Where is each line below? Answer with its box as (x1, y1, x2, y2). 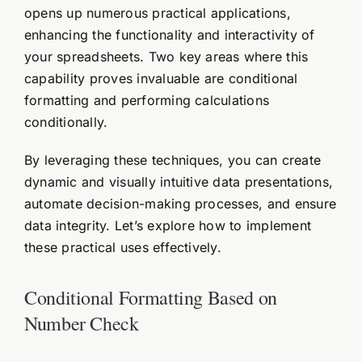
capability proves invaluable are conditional (23, 69, 298, 86)
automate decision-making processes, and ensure (23, 195, 337, 212)
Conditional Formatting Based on (23, 284, 277, 310)
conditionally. (23, 113, 108, 130)
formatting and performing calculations (23, 91, 270, 108)
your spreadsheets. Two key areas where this (23, 48, 309, 65)
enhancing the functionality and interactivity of (23, 26, 315, 43)
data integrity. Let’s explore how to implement (23, 217, 312, 234)
